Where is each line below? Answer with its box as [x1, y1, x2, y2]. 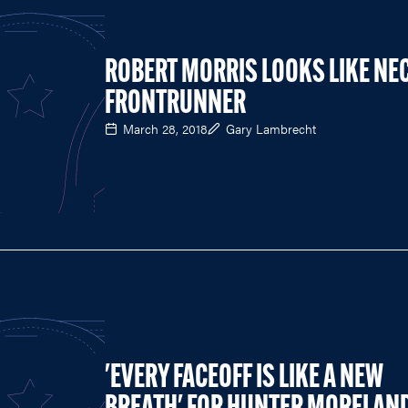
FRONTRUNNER [105, 87, 246, 121]
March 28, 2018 [123, 118, 208, 138]
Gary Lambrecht [226, 118, 316, 138]
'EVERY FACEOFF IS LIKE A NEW [105, 362, 383, 395]
